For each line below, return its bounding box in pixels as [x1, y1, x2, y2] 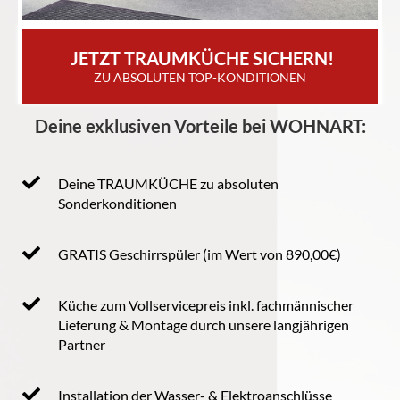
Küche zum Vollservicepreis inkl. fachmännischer [58, 296, 354, 313]
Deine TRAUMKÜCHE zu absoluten [58, 174, 279, 192]
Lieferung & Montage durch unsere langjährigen [58, 315, 349, 333]
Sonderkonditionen [58, 194, 177, 212]
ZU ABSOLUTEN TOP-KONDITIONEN [94, 69, 306, 85]
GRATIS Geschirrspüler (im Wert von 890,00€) [58, 245, 341, 262]
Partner [58, 335, 105, 353]
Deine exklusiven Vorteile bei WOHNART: [34, 114, 366, 137]
